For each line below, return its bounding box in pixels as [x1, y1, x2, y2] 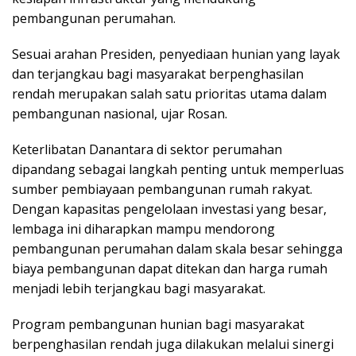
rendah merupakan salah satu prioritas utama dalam [12, 85, 327, 103]
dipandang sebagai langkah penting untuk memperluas [12, 161, 344, 178]
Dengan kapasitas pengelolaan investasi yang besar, [12, 200, 327, 218]
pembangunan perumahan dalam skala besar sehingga [12, 240, 342, 257]
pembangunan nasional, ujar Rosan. [12, 105, 227, 122]
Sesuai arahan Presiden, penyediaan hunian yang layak [12, 45, 340, 63]
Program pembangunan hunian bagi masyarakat [12, 315, 304, 333]
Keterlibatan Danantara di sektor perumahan [12, 141, 282, 158]
